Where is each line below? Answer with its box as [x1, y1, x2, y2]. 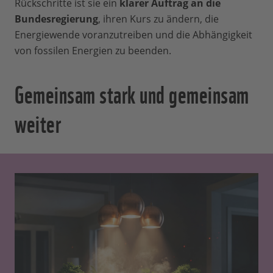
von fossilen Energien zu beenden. [15, 44, 171, 57]
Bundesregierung [15, 12, 98, 26]
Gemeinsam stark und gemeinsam [15, 74, 249, 111]
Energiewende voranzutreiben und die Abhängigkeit [15, 28, 252, 41]
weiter [15, 104, 61, 140]
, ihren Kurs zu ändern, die [98, 12, 219, 26]
